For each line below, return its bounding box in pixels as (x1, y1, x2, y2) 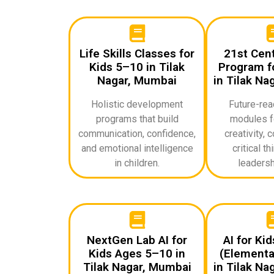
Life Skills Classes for (80, 46, 194, 61)
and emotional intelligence (81, 142, 193, 154)
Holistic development (91, 98, 183, 110)
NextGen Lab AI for (87, 232, 187, 247)
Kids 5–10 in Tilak (89, 59, 185, 74)
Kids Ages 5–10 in (89, 246, 185, 261)
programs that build (95, 113, 179, 125)
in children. (114, 157, 160, 169)
